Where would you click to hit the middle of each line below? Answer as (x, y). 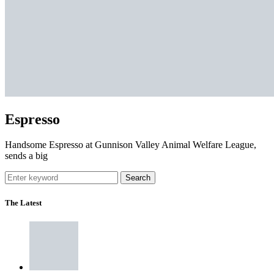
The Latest (23, 202)
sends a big (26, 156)
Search (138, 178)
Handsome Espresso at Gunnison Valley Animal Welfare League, (131, 145)
